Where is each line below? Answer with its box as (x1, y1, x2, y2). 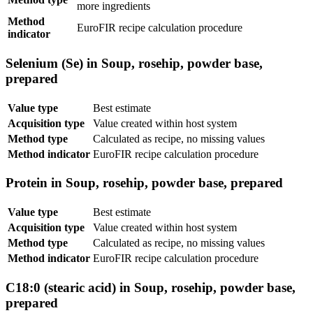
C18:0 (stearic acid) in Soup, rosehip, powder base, (6, 279, 296, 295)
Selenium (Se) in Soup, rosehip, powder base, (6, 56, 263, 71)
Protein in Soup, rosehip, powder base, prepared (6, 175, 283, 191)
